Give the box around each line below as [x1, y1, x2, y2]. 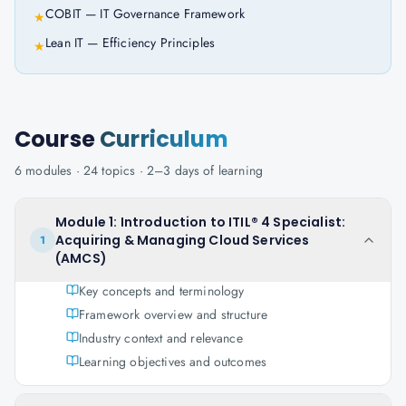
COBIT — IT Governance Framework [45, 5, 246, 23]
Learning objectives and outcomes [79, 353, 267, 371]
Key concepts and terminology [79, 282, 245, 300]
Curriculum [100, 124, 228, 154]
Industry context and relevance [79, 329, 243, 347]
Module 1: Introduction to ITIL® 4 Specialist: [55, 213, 346, 231]
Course [14, 124, 101, 154]
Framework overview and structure [79, 305, 268, 324]
